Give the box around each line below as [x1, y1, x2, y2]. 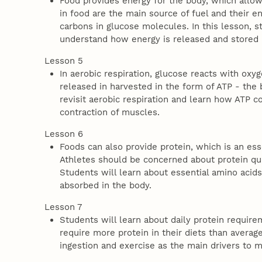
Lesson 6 [44, 129, 83, 140]
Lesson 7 [44, 202, 82, 213]
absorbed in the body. [60, 180, 152, 191]
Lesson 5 [44, 56, 83, 67]
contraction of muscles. [60, 107, 160, 118]
